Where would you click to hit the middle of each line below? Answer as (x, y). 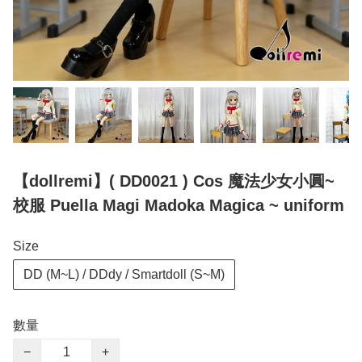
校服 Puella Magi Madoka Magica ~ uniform (179, 206)
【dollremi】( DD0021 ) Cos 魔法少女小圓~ (174, 181)
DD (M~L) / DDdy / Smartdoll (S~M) (124, 275)
